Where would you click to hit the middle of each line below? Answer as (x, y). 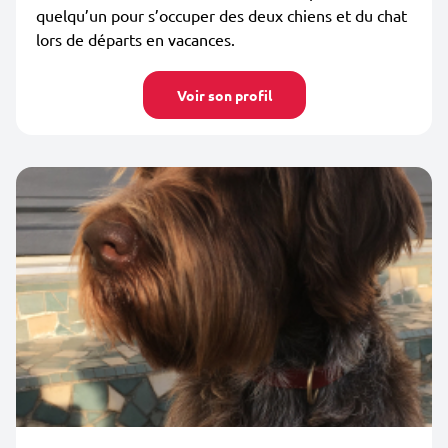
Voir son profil (224, 95)
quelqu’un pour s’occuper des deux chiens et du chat (221, 15)
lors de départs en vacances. (135, 39)
